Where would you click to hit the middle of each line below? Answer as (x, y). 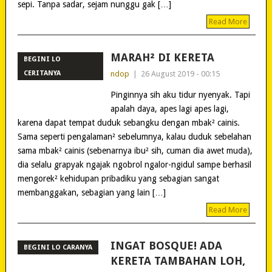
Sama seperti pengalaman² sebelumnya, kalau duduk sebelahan (134, 136)
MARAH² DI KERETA (162, 57)
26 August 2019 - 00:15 (180, 73)
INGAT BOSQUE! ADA (166, 245)
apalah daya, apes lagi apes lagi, (169, 108)
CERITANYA (42, 73)
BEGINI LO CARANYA (58, 247)
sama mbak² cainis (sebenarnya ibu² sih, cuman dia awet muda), (135, 150)
